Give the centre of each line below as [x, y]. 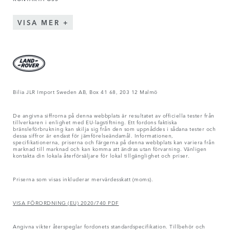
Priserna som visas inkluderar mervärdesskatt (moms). [83, 179]
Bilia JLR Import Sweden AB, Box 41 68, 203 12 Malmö [85, 92]
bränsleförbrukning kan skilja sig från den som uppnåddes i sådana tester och [114, 129]
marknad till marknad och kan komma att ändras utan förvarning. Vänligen [110, 149]
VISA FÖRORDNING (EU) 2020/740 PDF [66, 203]
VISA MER [39, 23]
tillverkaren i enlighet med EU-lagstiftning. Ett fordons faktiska [95, 122]
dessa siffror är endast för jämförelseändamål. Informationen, [93, 135]
